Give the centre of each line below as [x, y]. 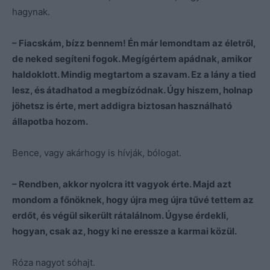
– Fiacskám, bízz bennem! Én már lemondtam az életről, [134, 43]
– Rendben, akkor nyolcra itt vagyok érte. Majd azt [122, 184]
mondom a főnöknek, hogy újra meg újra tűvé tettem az [133, 199]
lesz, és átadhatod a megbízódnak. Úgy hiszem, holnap [132, 90]
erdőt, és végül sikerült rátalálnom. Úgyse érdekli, [120, 215]
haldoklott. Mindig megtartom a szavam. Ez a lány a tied [134, 74]
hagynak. [31, 11]
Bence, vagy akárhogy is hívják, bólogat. [97, 152]
